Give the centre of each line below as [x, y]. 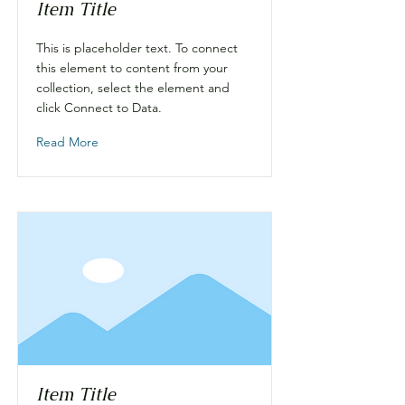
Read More [67, 142]
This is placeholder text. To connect [137, 48]
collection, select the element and [133, 88]
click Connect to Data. [99, 108]
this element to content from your [132, 68]
